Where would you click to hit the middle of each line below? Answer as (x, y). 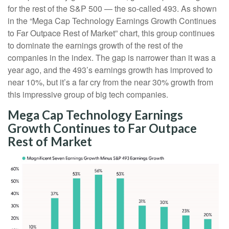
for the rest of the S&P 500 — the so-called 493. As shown (112, 9)
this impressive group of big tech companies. (88, 95)
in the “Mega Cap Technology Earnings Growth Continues (112, 21)
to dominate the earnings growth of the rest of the (95, 45)
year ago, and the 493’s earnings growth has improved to (110, 70)
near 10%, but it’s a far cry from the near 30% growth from (110, 82)
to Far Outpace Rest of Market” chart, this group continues (111, 33)
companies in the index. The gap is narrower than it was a (112, 58)
